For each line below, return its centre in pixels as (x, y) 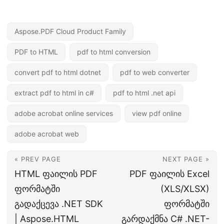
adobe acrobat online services (64, 113)
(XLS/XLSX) (185, 189)
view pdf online (157, 113)
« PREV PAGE (38, 159)
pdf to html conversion (114, 52)
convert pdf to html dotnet (58, 72)
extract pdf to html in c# (54, 93)
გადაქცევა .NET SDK (59, 204)
